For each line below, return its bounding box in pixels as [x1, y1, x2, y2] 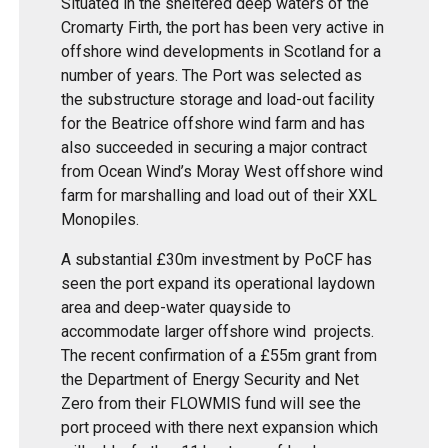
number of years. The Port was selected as [61, 65, 363, 85]
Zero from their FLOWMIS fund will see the [61, 393, 362, 413]
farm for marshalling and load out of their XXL [61, 185, 378, 205]
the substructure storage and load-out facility [61, 89, 376, 109]
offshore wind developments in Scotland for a [61, 41, 382, 61]
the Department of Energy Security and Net [61, 369, 360, 389]
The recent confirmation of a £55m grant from [61, 345, 378, 365]
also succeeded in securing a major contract [61, 137, 368, 157]
